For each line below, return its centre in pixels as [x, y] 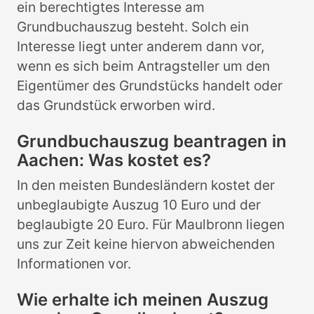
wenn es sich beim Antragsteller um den [143, 66]
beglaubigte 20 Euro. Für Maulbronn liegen [151, 224]
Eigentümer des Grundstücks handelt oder [150, 85]
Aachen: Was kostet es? [114, 160]
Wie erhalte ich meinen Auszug [143, 299]
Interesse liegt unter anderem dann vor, [141, 46]
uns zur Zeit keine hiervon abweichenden [146, 244]
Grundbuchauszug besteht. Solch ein [133, 26]
